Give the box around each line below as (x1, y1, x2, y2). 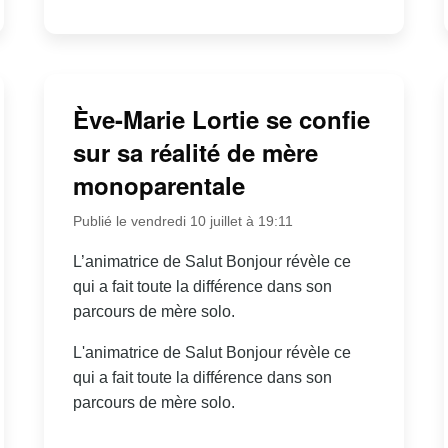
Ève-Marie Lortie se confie (72, 101, 370, 136)
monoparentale (72, 167, 245, 202)
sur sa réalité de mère (72, 134, 318, 169)
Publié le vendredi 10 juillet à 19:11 (72, 212, 293, 229)
